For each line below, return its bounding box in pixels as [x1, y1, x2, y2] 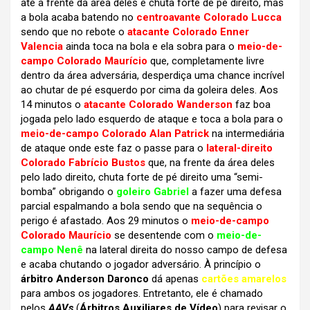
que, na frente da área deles [145, 156, 275, 170]
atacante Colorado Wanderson [84, 98, 232, 111]
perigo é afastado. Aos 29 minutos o [21, 215, 188, 228]
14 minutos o [21, 98, 84, 111]
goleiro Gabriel [116, 185, 189, 199]
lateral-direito [206, 142, 273, 155]
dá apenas [149, 273, 201, 286]
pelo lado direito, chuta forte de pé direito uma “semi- [21, 171, 263, 184]
